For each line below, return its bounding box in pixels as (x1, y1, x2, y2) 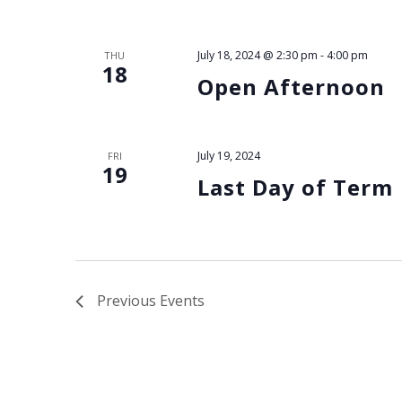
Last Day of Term (197, 172, 393, 203)
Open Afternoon (197, 72, 385, 102)
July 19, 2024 (197, 148, 260, 164)
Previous (97, 291, 160, 311)
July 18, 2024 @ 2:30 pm (197, 48, 318, 64)
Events (160, 291, 205, 311)
